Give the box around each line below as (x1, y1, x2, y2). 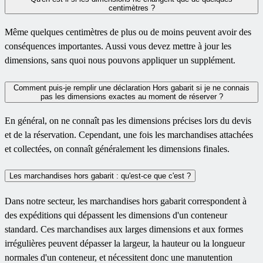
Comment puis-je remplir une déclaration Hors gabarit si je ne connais (14, 83, 249, 92)
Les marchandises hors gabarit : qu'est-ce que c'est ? (9, 171, 191, 181)
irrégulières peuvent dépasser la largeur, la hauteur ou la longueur (5, 238, 245, 249)
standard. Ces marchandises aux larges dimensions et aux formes (5, 224, 243, 235)
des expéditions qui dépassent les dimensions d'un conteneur (5, 210, 227, 221)
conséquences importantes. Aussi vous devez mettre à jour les (5, 41, 231, 52)
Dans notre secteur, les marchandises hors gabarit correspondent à (5, 196, 247, 207)
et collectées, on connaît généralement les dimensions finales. (5, 143, 230, 154)
